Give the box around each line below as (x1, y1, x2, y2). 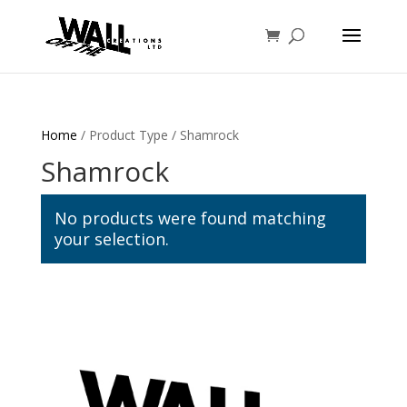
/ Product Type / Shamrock (76, 126, 239, 144)
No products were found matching (54, 207, 326, 229)
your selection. (54, 228, 169, 250)
